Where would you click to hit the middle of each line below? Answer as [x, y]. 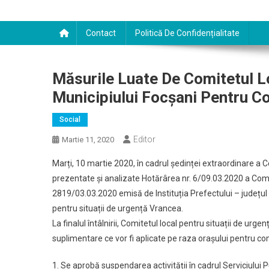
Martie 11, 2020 [88, 140]
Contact [101, 33]
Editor [144, 139]
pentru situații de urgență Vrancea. [118, 208]
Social [70, 119]
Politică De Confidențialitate [187, 33]
